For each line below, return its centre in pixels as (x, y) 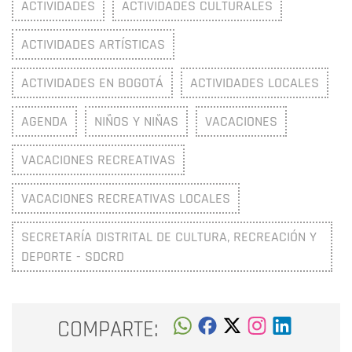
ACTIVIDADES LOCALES (255, 82)
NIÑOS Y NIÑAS (136, 121)
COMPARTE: (108, 330)
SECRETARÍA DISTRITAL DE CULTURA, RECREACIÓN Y (169, 236)
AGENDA (44, 121)
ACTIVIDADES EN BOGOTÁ (92, 82)
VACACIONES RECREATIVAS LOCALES (126, 198)
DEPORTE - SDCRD (73, 256)
